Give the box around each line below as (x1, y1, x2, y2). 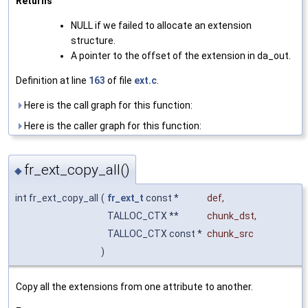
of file (105, 75, 134, 87)
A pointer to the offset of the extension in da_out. (71, 50, 291, 62)
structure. (71, 35, 115, 47)
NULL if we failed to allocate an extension (71, 20, 252, 32)
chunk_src (207, 228, 254, 239)
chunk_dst (207, 210, 254, 221)
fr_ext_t (107, 192, 144, 203)
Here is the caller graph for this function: (22, 120, 201, 132)
